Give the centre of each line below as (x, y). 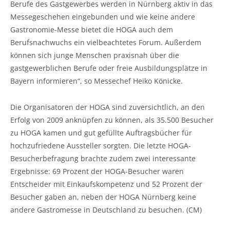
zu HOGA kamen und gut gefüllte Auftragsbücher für (101, 132)
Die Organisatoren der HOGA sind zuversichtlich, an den (108, 107)
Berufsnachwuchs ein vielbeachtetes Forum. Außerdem (106, 42)
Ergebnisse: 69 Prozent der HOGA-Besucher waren (97, 171)
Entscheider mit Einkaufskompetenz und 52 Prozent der (106, 184)
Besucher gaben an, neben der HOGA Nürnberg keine (103, 197)
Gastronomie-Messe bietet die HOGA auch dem (92, 29)
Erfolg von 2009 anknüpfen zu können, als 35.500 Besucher (112, 120)
